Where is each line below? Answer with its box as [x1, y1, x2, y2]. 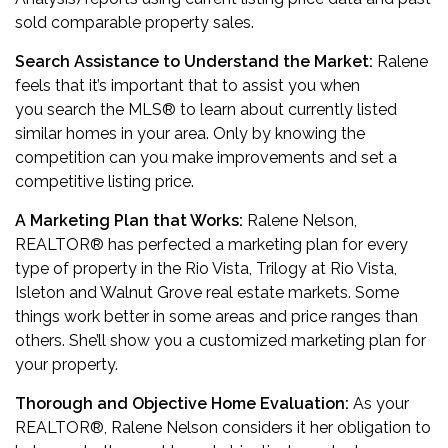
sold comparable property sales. [15, 13, 254, 32]
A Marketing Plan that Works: [15, 211, 247, 230]
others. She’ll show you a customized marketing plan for [15, 331, 426, 350]
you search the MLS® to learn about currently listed [15, 100, 397, 119]
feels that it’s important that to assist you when [15, 76, 360, 95]
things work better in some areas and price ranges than [15, 307, 418, 326]
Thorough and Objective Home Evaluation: [15, 394, 353, 413]
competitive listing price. [15, 172, 194, 191]
